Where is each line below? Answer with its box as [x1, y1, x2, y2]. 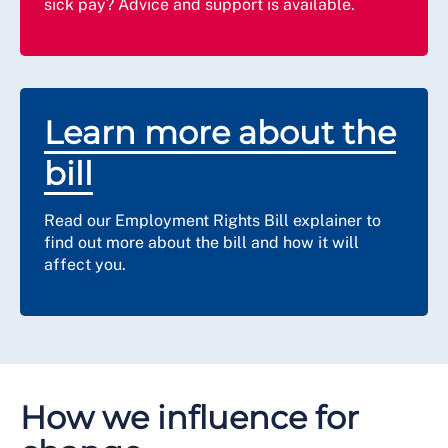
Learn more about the [44, 113, 396, 152]
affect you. [44, 255, 130, 274]
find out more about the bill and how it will [44, 233, 359, 252]
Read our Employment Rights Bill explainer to [44, 211, 381, 230]
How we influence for [20, 398, 359, 437]
